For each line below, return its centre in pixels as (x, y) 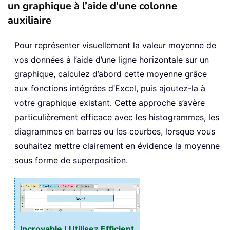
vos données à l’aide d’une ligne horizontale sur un (112, 60)
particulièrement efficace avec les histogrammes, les (117, 117)
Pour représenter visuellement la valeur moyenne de (115, 45)
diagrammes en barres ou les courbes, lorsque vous (115, 132)
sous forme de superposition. (71, 160)
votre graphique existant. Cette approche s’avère (110, 103)
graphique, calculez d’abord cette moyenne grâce (111, 74)
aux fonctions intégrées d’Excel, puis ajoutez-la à (110, 89)
